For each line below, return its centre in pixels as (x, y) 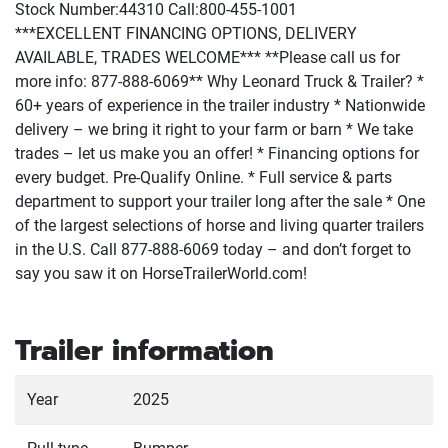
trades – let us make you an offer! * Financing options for (217, 153)
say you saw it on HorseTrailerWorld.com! (161, 273)
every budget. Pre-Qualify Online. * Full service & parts (203, 177)
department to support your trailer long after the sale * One (220, 201)
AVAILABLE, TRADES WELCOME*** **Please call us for (207, 57)
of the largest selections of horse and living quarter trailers (219, 225)
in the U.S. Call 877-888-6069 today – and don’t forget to (213, 249)
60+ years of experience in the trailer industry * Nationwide (220, 105)
